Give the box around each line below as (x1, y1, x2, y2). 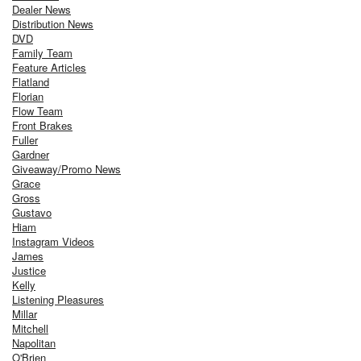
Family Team (12, 44, 73, 60)
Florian (12, 88, 44, 104)
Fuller (12, 131, 38, 147)
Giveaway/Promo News (12, 160, 121, 176)
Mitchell (12, 320, 48, 336)
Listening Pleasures (12, 291, 104, 307)
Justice (12, 262, 46, 278)
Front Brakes (12, 117, 73, 133)
